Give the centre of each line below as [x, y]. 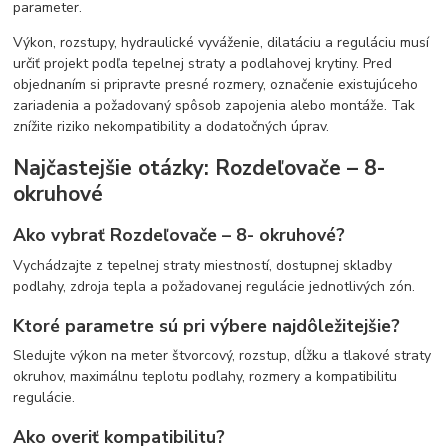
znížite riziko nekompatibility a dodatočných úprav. [171, 127]
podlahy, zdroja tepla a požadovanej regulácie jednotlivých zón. [214, 286]
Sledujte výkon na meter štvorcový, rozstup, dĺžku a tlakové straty [222, 356]
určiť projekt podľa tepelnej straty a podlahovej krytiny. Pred [203, 64]
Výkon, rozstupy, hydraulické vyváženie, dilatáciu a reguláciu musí [221, 43]
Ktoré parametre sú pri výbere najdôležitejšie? [207, 325]
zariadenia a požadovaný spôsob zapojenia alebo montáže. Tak [214, 106]
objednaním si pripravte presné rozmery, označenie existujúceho [216, 85]
